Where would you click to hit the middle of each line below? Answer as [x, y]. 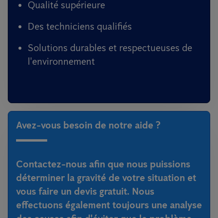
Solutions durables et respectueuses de [110, 48]
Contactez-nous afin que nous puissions [103, 164]
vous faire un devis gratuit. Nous [85, 191]
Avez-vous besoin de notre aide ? [88, 125]
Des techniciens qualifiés [80, 26]
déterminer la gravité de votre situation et [106, 178]
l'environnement [61, 61]
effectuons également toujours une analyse [109, 205]
